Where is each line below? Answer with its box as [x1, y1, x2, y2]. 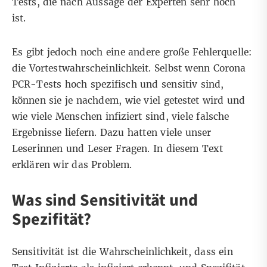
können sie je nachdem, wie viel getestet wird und [12, 95, 246, 107]
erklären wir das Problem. [12, 159, 132, 171]
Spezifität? [12, 207, 91, 232]
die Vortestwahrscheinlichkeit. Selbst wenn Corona [12, 63, 246, 74]
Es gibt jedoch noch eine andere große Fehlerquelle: [12, 46, 252, 58]
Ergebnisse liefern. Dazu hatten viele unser [12, 127, 212, 139]
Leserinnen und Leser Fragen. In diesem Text [12, 143, 223, 155]
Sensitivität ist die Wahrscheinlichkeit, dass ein [12, 246, 233, 258]
